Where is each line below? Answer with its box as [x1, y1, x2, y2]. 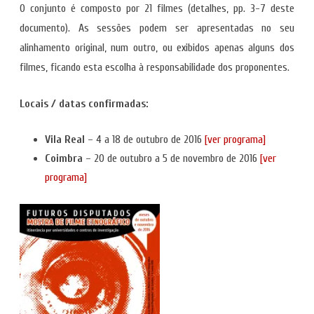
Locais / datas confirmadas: [20, 97, 149, 110]
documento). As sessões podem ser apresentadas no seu [20, 22, 294, 34]
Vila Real [45, 133, 88, 146]
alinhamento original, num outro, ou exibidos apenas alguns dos [20, 41, 294, 54]
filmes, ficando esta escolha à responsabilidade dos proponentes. [20, 61, 289, 74]
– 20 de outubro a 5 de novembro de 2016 [83, 152, 260, 165]
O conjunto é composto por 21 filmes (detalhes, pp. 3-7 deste [20, 2, 294, 15]
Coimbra [45, 152, 83, 165]
